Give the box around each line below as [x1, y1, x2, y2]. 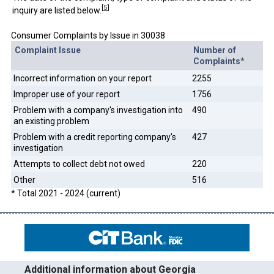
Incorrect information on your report [13, 73, 152, 83]
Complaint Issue [14, 45, 81, 55]
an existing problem [13, 116, 89, 126]
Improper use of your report [13, 89, 120, 99]
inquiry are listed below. [12, 5, 102, 15]
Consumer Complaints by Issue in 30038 [10, 30, 165, 40]
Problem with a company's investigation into [13, 105, 183, 115]
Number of [193, 45, 236, 55]
